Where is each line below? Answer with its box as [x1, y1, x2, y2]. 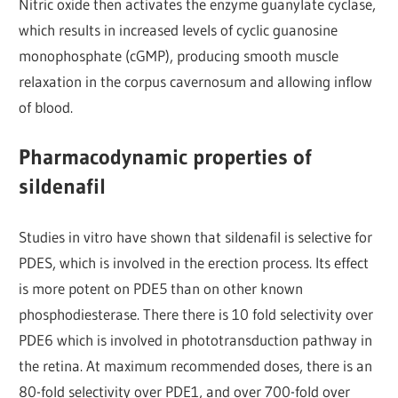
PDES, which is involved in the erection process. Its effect [19, 252, 370, 272]
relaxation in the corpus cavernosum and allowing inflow [19, 71, 373, 91]
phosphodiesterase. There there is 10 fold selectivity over [19, 304, 374, 323]
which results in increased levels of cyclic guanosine [19, 20, 338, 39]
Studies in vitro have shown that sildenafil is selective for [19, 227, 373, 246]
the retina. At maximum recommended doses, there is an [19, 355, 373, 375]
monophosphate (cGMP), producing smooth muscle [19, 45, 339, 65]
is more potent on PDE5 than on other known [19, 278, 304, 298]
